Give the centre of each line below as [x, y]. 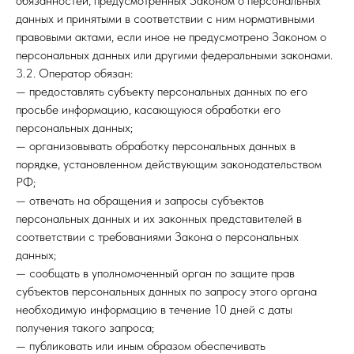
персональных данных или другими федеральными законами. [174, 55]
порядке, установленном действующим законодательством [169, 164]
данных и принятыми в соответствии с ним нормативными [165, 19]
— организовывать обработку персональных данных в [156, 146]
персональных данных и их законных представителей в [159, 218]
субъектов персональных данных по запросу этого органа [166, 291]
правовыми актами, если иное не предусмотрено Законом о [171, 37]
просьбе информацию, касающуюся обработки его [148, 109]
